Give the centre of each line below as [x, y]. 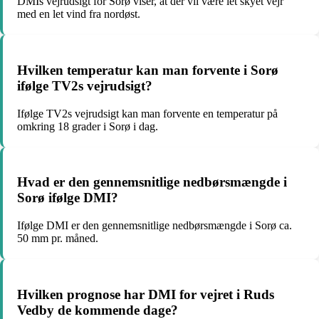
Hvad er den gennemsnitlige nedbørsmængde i [152, 182]
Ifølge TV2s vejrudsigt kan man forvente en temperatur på [147, 113]
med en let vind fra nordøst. [79, 14]
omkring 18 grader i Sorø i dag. [88, 126]
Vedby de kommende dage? [98, 310]
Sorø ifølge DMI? [68, 198]
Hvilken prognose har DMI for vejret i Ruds [146, 294]
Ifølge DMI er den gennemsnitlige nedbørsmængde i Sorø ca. [155, 225]
